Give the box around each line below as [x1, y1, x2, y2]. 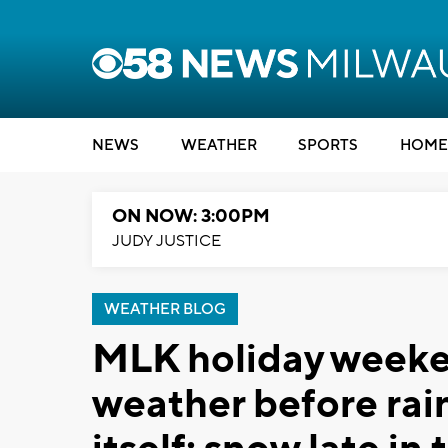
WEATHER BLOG [104, 300, 226, 319]
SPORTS [298, 136, 358, 155]
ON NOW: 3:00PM [112, 205, 270, 228]
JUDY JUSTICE [112, 231, 221, 251]
